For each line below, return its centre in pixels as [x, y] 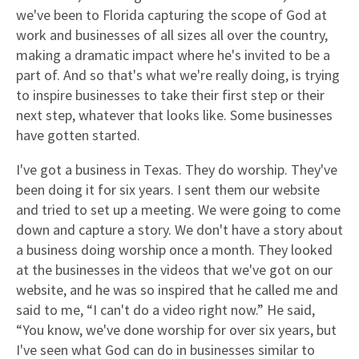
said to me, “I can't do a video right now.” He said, [165, 309]
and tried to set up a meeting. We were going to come [178, 209]
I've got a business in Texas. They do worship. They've [177, 169]
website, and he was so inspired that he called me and [177, 289]
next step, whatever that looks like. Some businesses [174, 115]
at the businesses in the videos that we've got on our [174, 269]
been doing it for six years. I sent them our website [168, 189]
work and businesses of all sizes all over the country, [172, 34]
